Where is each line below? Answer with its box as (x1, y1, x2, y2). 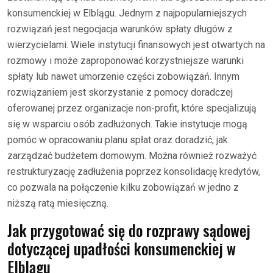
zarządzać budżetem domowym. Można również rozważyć (7, 149, 257, 161)
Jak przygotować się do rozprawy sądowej (7, 218, 250, 241)
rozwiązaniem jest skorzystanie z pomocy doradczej (7, 86, 233, 98)
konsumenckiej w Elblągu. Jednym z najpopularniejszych (7, 7, 247, 19)
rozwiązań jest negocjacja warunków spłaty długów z (7, 23, 233, 35)
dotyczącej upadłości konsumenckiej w (7, 236, 236, 260)
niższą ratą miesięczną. (7, 197, 108, 209)
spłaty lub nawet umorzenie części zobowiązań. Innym (7, 70, 239, 82)
